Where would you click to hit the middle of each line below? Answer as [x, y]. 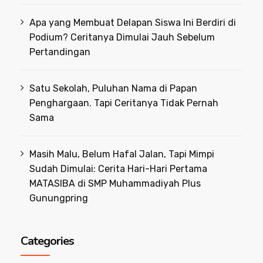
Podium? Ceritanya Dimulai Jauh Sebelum [122, 37]
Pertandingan [60, 52]
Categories [47, 241]
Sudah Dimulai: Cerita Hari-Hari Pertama [119, 168]
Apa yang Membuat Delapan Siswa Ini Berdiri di [133, 22]
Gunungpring [59, 198]
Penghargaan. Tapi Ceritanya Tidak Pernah [124, 103]
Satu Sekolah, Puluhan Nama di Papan [114, 88]
